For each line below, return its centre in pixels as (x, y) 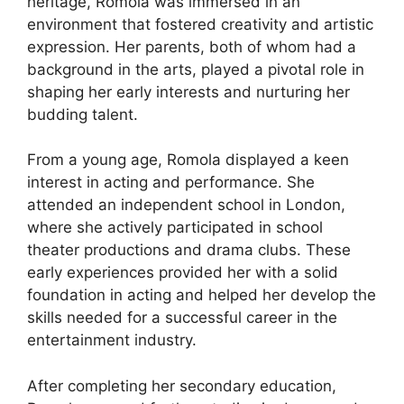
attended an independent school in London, (186, 205)
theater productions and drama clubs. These (189, 250)
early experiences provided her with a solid (183, 272)
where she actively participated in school (175, 227)
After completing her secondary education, (182, 386)
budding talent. (83, 114)
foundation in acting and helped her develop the (202, 295)
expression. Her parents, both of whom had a (192, 46)
